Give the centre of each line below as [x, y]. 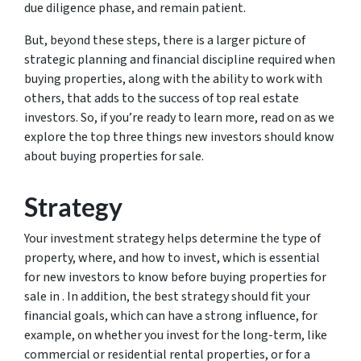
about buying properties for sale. [115, 156]
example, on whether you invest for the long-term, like [176, 335]
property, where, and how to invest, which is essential [172, 258]
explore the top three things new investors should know [179, 137]
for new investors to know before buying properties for [175, 277]
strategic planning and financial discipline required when [180, 60]
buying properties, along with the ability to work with [173, 79]
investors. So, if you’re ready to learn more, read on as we [179, 118]
